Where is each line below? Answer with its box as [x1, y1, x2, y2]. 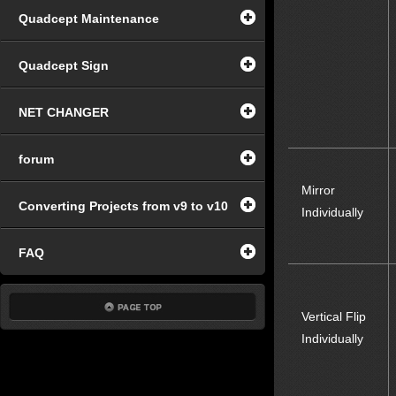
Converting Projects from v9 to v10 [19, 199, 228, 213]
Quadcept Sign [19, 58, 109, 72]
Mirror [301, 183, 335, 197]
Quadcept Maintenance [19, 11, 159, 26]
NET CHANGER [19, 105, 109, 119]
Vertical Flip [301, 309, 366, 324]
